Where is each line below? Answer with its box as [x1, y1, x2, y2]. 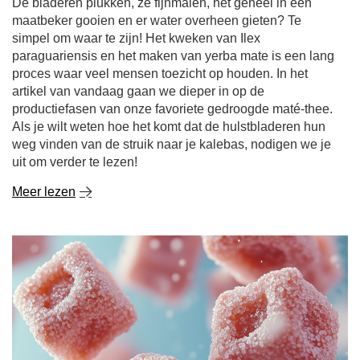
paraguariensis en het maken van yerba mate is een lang [12, 49, 334, 63]
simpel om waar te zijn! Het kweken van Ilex [12, 31, 260, 45]
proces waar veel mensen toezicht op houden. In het [12, 67, 308, 80]
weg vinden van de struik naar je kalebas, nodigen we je [12, 137, 331, 151]
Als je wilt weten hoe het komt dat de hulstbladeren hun [12, 120, 325, 133]
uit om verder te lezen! [12, 155, 137, 169]
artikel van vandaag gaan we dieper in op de [12, 84, 264, 98]
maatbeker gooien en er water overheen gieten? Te [12, 14, 301, 27]
